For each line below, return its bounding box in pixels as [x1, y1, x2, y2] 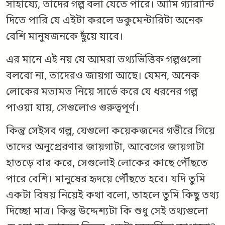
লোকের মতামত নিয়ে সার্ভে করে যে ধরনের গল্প [6, 86, 197, 99]
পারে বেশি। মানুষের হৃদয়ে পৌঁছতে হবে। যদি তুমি [6, 173, 205, 187]
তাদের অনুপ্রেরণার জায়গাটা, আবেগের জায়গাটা [6, 141, 204, 155]
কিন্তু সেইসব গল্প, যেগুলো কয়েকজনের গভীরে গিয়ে [6, 125, 215, 139]
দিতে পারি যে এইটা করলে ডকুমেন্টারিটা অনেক [6, 15, 203, 28]
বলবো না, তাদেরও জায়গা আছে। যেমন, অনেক [6, 70, 199, 83]
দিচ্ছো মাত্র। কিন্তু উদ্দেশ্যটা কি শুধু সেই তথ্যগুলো [6, 205, 208, 219]
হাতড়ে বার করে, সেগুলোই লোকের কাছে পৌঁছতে [6, 157, 208, 171]
